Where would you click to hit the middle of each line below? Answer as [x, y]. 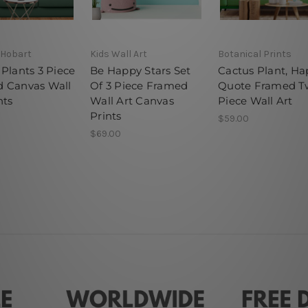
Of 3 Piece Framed [139, 85]
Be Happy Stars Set [141, 70]
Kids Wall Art [119, 54]
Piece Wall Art [255, 100]
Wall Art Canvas [132, 100]
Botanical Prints [255, 54]
